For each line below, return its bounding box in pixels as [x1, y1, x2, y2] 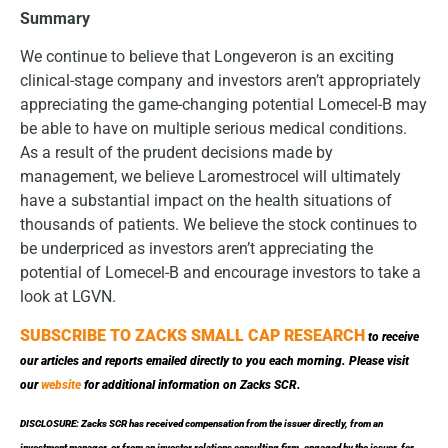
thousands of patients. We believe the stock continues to [20, 215, 417, 235]
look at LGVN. [20, 287, 120, 307]
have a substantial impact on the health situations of [20, 191, 392, 211]
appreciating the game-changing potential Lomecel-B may [20, 95, 427, 115]
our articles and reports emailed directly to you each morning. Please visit [20, 353, 409, 368]
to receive [365, 329, 419, 344]
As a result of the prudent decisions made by [20, 143, 333, 163]
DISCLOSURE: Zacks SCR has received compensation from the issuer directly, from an [20, 418, 383, 430]
